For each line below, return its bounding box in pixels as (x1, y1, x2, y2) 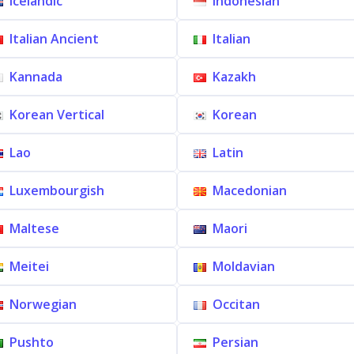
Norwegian (9, 296, 77, 313)
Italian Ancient (9, 30, 99, 47)
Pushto (9, 333, 54, 351)
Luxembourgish (9, 182, 104, 199)
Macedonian (213, 182, 287, 199)
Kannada (9, 68, 62, 85)
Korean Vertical (9, 106, 104, 123)
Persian (213, 333, 258, 351)
